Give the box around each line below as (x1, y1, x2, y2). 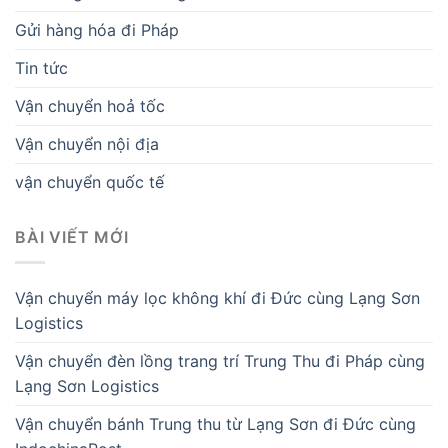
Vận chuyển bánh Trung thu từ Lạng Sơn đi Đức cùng (15, 413, 416, 434)
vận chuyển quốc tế (15, 172, 164, 193)
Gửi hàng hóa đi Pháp (15, 20, 179, 41)
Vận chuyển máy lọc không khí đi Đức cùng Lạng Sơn (15, 287, 420, 308)
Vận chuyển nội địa (15, 134, 159, 155)
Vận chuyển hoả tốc (15, 96, 165, 117)
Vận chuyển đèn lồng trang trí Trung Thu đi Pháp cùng (15, 350, 425, 371)
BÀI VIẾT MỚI (15, 227, 129, 248)
